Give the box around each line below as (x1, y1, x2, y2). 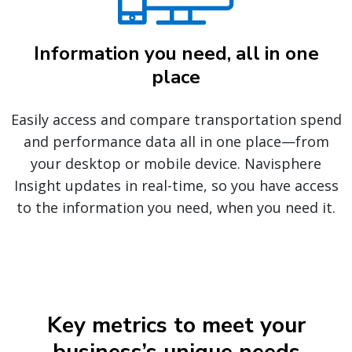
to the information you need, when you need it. (16, 197, 335, 217)
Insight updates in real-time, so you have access (13, 175, 339, 195)
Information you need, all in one (33, 40, 319, 66)
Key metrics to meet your (46, 310, 306, 340)
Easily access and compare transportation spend (10, 109, 342, 129)
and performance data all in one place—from (23, 131, 329, 151)
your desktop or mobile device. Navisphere (31, 153, 321, 173)
